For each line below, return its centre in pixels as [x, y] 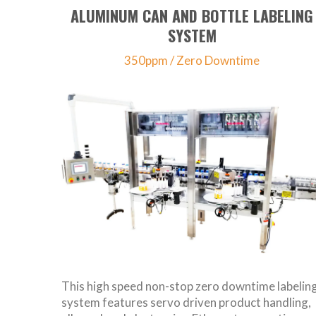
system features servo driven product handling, [186, 303]
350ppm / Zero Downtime [192, 61]
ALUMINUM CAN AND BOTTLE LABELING [192, 16]
